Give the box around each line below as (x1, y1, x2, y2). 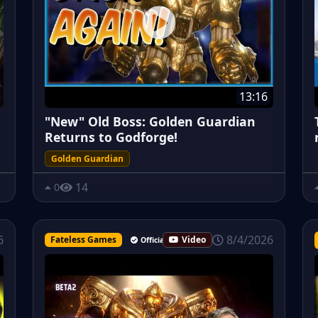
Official (140, 234, 166, 245)
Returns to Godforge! (45, 128, 177, 146)
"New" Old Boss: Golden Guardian (45, 113, 256, 131)
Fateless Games (50, 233, 116, 246)
